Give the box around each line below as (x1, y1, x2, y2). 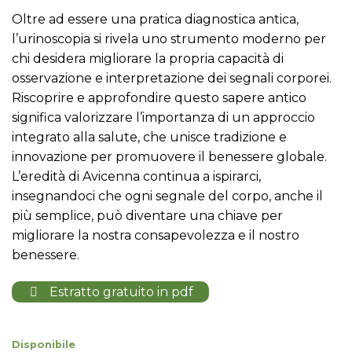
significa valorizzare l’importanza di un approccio (12, 110, 315, 126)
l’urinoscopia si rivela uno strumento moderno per (12, 31, 326, 47)
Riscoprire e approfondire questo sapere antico (12, 90, 306, 106)
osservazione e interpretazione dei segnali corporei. (12, 71, 332, 86)
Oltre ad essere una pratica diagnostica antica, (12, 12, 299, 27)
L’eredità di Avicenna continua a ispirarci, (12, 169, 261, 185)
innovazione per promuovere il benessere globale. (12, 149, 327, 165)
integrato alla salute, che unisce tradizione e (12, 130, 287, 145)
